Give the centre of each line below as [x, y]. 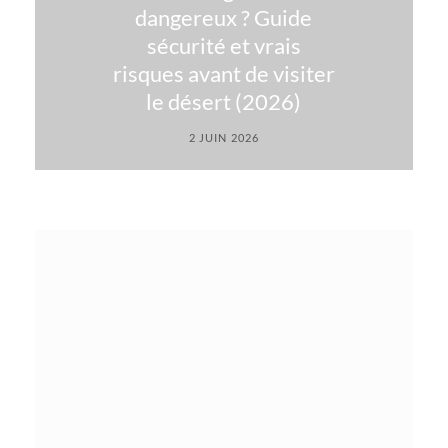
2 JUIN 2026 [224, 137]
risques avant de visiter [223, 73]
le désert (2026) [224, 101]
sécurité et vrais [223, 45]
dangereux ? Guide [224, 17]
